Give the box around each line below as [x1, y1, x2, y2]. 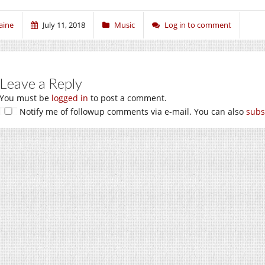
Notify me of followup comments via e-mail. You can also [17, 105, 246, 117]
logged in [51, 92, 88, 104]
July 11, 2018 [43, 19, 85, 30]
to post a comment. [88, 92, 167, 104]
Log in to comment [164, 19, 231, 30]
